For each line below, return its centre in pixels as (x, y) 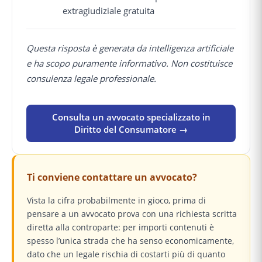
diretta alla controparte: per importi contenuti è (120, 227)
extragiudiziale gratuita (109, 10)
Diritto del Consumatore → (131, 129)
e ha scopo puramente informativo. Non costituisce (129, 63)
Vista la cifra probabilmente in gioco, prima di (116, 200)
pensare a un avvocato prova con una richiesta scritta (132, 213)
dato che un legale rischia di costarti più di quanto (126, 254)
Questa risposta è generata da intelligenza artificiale (130, 48)
